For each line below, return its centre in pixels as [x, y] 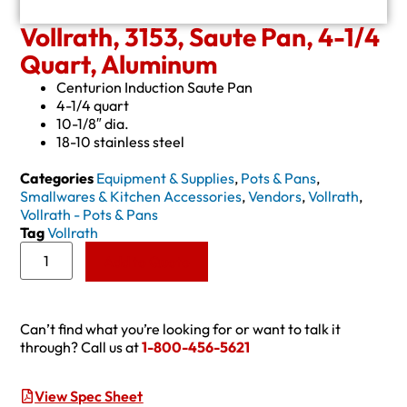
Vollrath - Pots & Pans [89, 214]
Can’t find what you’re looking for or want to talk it [181, 328]
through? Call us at [81, 347]
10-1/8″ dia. [93, 123]
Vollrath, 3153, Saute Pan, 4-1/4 [200, 36]
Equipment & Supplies [166, 178]
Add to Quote [147, 261]
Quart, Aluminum [119, 64]
